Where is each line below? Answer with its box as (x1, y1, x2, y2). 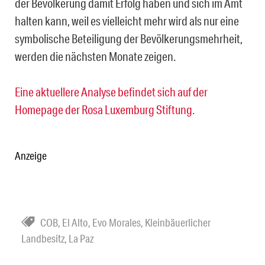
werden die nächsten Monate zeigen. (15, 49, 176, 64)
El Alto (62, 216, 88, 230)
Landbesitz (21, 232, 64, 245)
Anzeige (15, 149, 47, 163)
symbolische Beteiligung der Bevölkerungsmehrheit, (15, 31, 243, 46)
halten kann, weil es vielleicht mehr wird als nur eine (15, 14, 239, 28)
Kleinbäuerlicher (145, 216, 211, 230)
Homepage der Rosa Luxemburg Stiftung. (15, 102, 195, 117)
